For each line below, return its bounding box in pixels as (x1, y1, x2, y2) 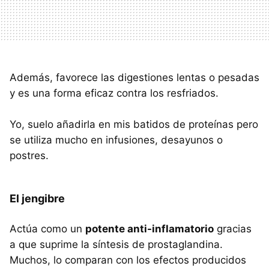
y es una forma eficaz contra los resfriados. (10, 86, 219, 99)
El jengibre (10, 192, 65, 205)
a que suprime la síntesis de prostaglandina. (10, 238, 223, 250)
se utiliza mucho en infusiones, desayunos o (10, 133, 223, 146)
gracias (214, 222, 252, 235)
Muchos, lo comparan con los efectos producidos (10, 253, 246, 266)
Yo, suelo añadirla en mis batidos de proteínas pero (10, 118, 258, 130)
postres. (10, 149, 49, 162)
